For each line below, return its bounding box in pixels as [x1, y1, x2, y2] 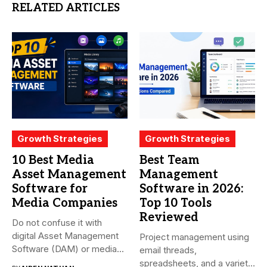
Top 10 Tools [139, 196, 212, 211]
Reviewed [139, 210, 198, 225]
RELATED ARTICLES [12, 1, 120, 14]
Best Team [139, 153, 200, 168]
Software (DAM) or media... [12, 243, 124, 255]
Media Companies [12, 196, 117, 211]
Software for [12, 182, 88, 197]
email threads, [139, 244, 197, 256]
